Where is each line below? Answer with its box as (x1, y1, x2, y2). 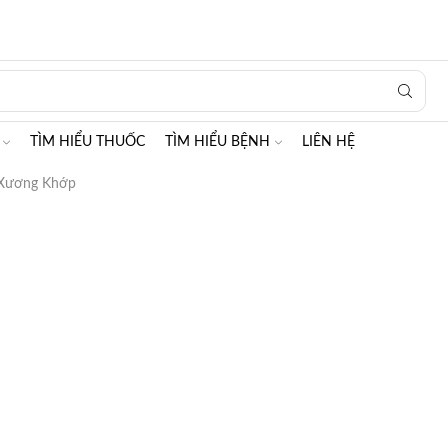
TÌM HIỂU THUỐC (30, 135, 145, 149)
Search (25, 92, 68, 107)
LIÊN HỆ (302, 135, 355, 149)
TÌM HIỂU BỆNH (165, 135, 270, 149)
